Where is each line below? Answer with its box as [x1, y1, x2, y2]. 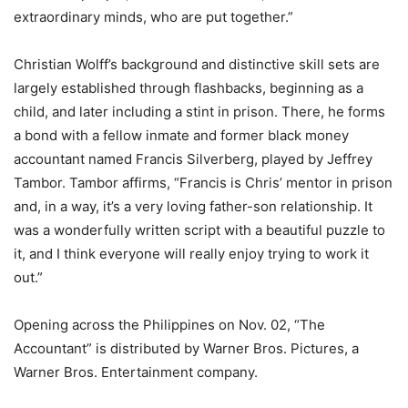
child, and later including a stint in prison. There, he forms [14, 102, 385, 120]
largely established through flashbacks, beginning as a [14, 78, 363, 97]
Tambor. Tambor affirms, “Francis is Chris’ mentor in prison [14, 173, 393, 191]
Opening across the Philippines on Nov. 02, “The [14, 315, 325, 333]
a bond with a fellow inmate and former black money [14, 126, 349, 144]
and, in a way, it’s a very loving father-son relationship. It [14, 197, 372, 215]
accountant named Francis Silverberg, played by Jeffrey [14, 149, 372, 168]
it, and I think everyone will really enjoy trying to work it [14, 244, 369, 262]
